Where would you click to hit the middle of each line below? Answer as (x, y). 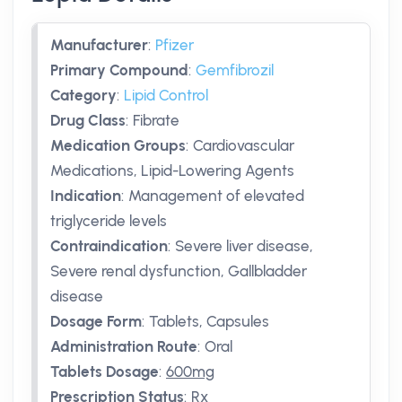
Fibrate (156, 120)
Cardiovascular (244, 145)
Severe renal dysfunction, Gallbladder (179, 271)
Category (83, 95)
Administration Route (124, 346)
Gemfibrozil (235, 70)
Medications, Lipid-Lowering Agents (172, 170)
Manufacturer (99, 45)
